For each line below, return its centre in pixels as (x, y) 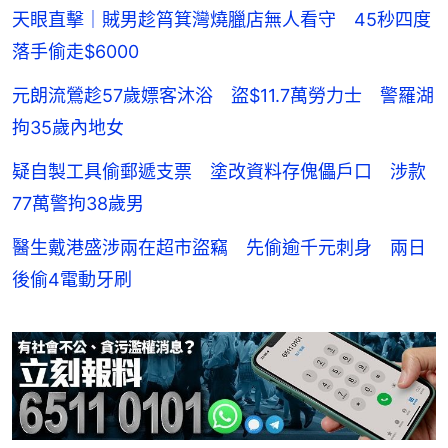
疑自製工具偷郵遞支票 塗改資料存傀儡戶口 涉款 (219, 172)
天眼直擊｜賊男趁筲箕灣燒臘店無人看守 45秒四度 (221, 20)
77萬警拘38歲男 (78, 204)
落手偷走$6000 (75, 52)
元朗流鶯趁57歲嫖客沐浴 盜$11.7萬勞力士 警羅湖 (223, 96)
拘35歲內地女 (68, 128)
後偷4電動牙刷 (72, 280)
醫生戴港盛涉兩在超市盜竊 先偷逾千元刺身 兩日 (219, 248)
